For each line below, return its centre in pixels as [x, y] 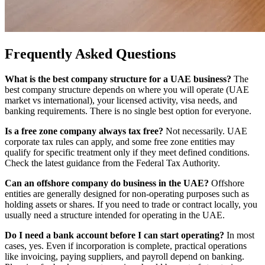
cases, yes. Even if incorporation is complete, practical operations [126, 246]
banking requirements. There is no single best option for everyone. [128, 111]
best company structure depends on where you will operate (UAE [127, 90]
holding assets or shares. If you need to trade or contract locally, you [131, 205]
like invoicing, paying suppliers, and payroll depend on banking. [125, 257]
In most [239, 235]
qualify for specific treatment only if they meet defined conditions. [127, 153]
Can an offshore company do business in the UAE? [107, 183]
